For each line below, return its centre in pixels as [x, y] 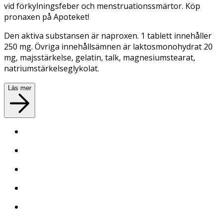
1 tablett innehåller [176, 35]
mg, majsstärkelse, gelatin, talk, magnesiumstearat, [100, 57]
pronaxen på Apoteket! [47, 17]
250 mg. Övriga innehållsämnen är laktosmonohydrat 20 [108, 46]
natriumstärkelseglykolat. [52, 68]
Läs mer [20, 88]
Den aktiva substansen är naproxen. [72, 35]
